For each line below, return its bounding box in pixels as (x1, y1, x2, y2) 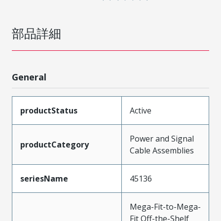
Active (130, 105, 151, 116)
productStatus (20, 105, 77, 116)
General (12, 71, 46, 83)
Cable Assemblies (130, 145, 194, 156)
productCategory (20, 139, 89, 150)
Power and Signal (130, 133, 194, 144)
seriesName (20, 173, 68, 184)
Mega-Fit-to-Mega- (130, 201, 201, 212)
